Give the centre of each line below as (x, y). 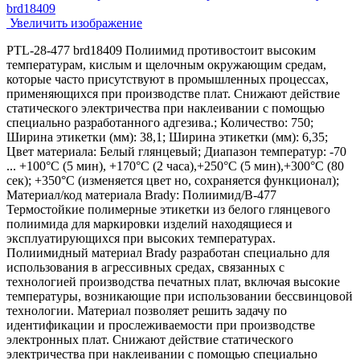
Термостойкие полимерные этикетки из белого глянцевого (168, 209)
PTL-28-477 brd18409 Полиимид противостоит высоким (161, 50)
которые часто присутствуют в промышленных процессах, (168, 79)
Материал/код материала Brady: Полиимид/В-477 (141, 194)
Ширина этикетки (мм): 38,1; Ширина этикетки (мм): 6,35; (167, 137)
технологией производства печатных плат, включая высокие (173, 281)
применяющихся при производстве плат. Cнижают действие (173, 93)
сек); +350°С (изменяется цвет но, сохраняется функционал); (173, 180)
